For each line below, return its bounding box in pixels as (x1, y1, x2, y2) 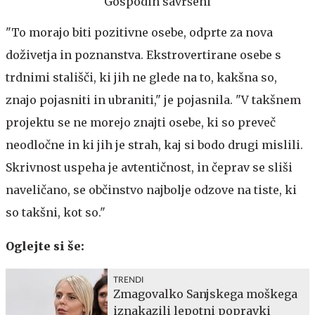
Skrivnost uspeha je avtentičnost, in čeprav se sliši (6, 160, 292, 174)
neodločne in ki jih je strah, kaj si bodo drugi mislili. (6, 137, 303, 152)
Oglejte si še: (6, 238, 84, 253)
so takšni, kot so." (6, 205, 105, 219)
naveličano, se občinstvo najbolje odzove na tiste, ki (6, 182, 297, 197)
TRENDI (113, 275, 143, 284)
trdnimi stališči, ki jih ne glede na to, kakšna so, (6, 70, 277, 84)
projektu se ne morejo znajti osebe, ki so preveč (6, 115, 276, 129)
